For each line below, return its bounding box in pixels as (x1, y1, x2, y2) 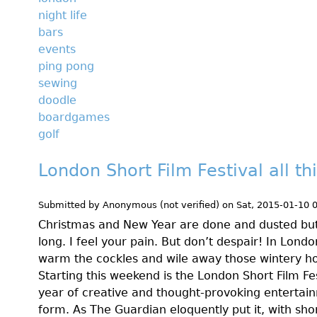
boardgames (38, 110, 110, 125)
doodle (38, 93, 76, 108)
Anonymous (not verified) (103, 200, 219, 211)
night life (38, 8, 87, 23)
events (38, 42, 76, 57)
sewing (38, 76, 77, 91)
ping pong (38, 59, 94, 74)
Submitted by (38, 200, 103, 211)
